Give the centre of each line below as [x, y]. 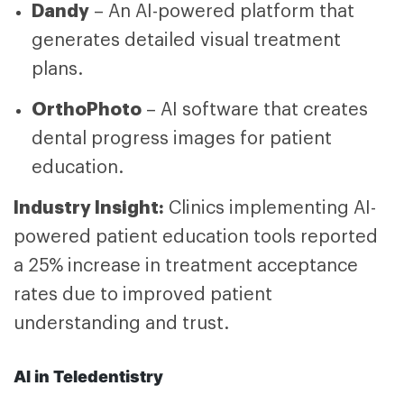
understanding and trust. [121, 323]
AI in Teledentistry [88, 376]
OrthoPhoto [87, 109]
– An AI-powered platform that [222, 11]
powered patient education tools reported [196, 237]
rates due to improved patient [143, 294]
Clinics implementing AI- [272, 208]
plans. [57, 69]
